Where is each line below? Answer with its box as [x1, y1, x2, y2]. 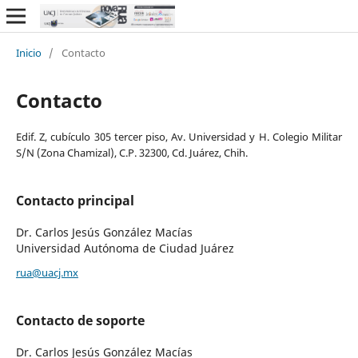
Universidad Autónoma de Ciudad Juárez [15, 240, 234, 256]
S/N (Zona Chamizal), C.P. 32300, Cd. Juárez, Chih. [15, 145, 248, 160]
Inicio [15, 45, 42, 60]
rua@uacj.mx [15, 265, 78, 280]
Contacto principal [15, 191, 134, 209]
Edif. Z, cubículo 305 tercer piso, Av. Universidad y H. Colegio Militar [15, 129, 343, 144]
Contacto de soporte [15, 311, 145, 329]
